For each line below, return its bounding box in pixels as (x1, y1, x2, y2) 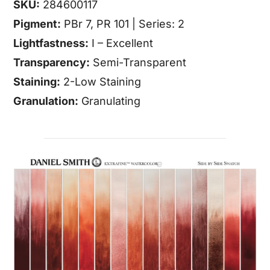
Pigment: (13, 17, 61, 30)
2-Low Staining (60, 75, 142, 88)
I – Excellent (89, 36, 154, 49)
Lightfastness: (13, 36, 89, 49)
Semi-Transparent (90, 55, 187, 69)
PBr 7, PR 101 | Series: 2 (61, 17, 185, 30)
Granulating (78, 94, 141, 107)
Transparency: (13, 55, 90, 69)
